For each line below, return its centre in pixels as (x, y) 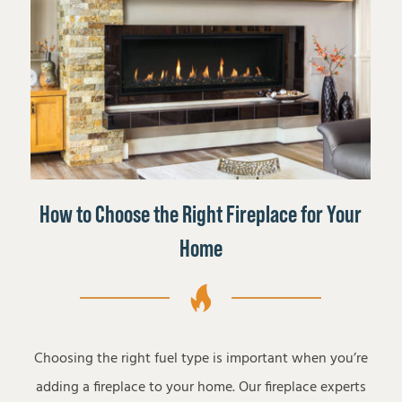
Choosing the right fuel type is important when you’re (201, 359)
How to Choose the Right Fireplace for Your (201, 214)
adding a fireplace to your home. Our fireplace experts (201, 388)
